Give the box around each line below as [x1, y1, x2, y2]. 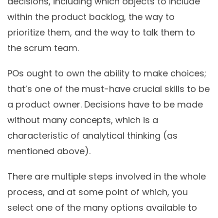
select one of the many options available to [7, 201, 197, 214]
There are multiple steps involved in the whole [7, 170, 206, 183]
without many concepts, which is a [7, 114, 158, 127]
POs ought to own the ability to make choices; [7, 67, 206, 80]
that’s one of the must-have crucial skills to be [7, 83, 210, 95]
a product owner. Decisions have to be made [7, 98, 203, 111]
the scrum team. [7, 42, 79, 54]
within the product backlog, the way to [7, 11, 175, 23]
